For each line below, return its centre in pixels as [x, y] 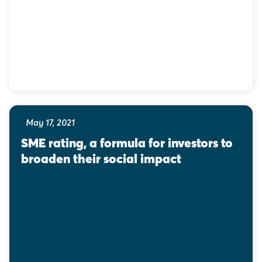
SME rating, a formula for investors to [128, 143]
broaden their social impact [101, 158]
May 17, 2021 [50, 122]
